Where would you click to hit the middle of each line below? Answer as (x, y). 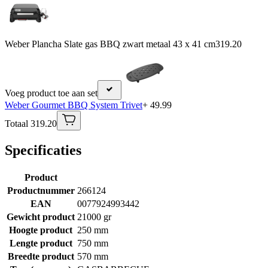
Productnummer (41, 191)
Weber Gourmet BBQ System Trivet (74, 105)
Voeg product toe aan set (51, 93)
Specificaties (43, 150)
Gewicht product (41, 217)
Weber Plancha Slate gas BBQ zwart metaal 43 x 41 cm (110, 44)
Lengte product (41, 243)
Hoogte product (41, 230)
